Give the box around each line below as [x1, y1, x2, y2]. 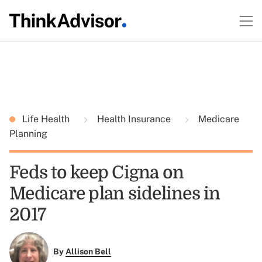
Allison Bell [65, 247, 111, 257]
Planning [9, 128, 47, 139]
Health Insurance [95, 113, 173, 125]
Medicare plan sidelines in [9, 184, 220, 204]
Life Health [22, 113, 72, 125]
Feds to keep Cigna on [9, 163, 184, 182]
